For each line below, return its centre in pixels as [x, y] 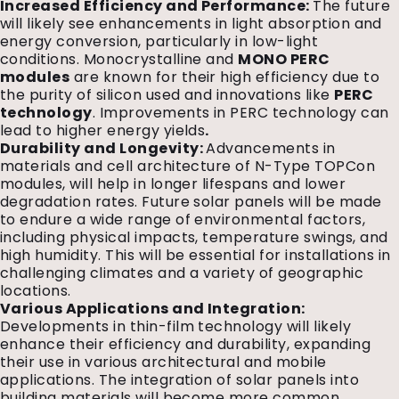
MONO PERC [284, 59]
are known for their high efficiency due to [225, 77]
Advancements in [271, 148]
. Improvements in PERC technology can [240, 113]
